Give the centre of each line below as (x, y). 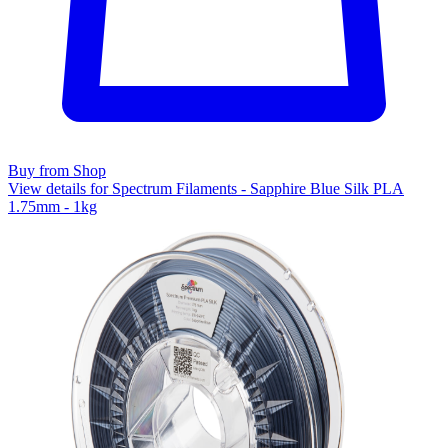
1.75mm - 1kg (52, 207)
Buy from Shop (57, 171)
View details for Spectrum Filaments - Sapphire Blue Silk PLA (206, 189)
